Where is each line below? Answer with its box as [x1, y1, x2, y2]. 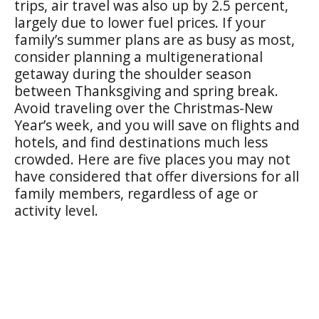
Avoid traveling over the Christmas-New [14, 98, 273, 117]
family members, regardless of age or [14, 184, 258, 203]
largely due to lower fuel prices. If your [14, 13, 266, 32]
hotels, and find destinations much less [14, 132, 268, 152]
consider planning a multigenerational [14, 47, 263, 66]
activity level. [14, 201, 98, 220]
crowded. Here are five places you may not [14, 150, 291, 169]
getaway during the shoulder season [14, 64, 251, 83]
